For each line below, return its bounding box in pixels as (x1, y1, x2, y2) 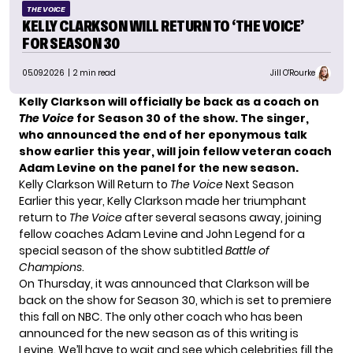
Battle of (225, 242, 269, 258)
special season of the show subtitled (19, 242, 225, 258)
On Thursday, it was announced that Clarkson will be (19, 275, 310, 292)
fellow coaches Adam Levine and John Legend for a (19, 225, 305, 242)
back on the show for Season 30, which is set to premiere (19, 292, 332, 308)
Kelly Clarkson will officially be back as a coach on (19, 93, 319, 110)
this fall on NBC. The (19, 308, 128, 325)
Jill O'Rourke (270, 67, 315, 80)
